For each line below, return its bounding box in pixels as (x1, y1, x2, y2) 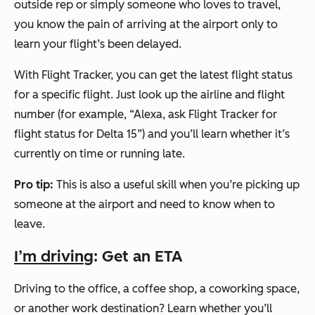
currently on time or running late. (14, 147, 185, 161)
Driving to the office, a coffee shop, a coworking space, (14, 282, 300, 296)
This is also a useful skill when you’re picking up (53, 178, 300, 192)
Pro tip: (14, 178, 53, 192)
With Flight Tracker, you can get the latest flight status (14, 68, 292, 82)
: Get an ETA (94, 247, 183, 266)
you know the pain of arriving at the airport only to (14, 18, 278, 32)
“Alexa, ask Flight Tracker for (129, 108, 277, 122)
